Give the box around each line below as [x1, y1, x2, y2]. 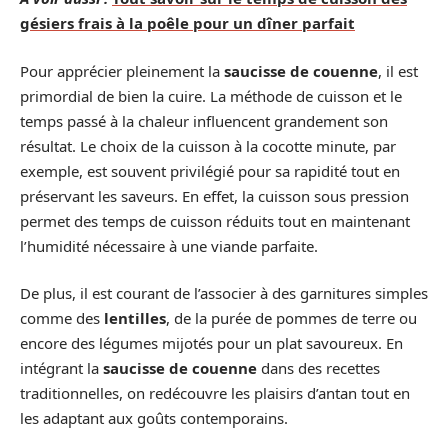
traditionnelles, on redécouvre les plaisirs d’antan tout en [20, 383, 410, 403]
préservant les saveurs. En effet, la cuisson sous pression [20, 185, 409, 206]
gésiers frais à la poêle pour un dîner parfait [20, 13, 355, 33]
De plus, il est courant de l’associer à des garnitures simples [20, 283, 428, 303]
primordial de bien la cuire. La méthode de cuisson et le [20, 85, 402, 106]
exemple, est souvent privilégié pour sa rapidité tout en [20, 160, 400, 181]
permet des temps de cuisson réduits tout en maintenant [20, 210, 410, 231]
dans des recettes [257, 358, 380, 378]
